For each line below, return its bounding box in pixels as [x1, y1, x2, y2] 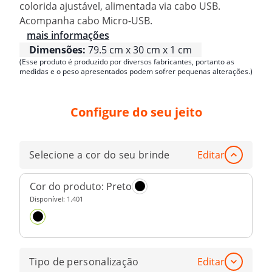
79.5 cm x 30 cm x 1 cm [88, 42, 192, 56]
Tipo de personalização [29, 254, 139, 268]
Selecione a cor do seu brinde [29, 148, 170, 162]
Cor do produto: [30, 179, 106, 193]
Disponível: [30, 194, 67, 203]
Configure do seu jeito [70, 104, 202, 121]
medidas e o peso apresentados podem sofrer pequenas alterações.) [19, 66, 253, 76]
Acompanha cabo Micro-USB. [19, 13, 152, 27]
